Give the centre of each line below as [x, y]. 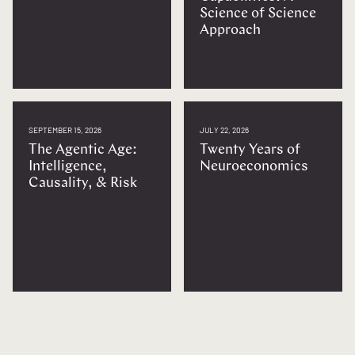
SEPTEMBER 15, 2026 [65, 130]
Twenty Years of [250, 151]
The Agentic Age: [83, 151]
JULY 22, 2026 [224, 130]
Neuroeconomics [254, 167]
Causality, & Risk [83, 184]
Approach [230, 31]
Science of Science [258, 14]
